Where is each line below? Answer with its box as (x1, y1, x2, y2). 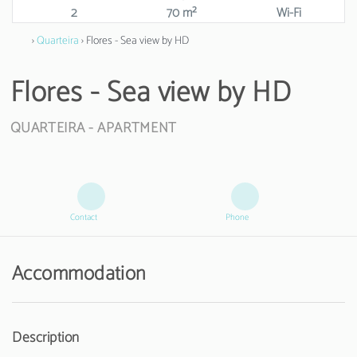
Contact (70, 210, 97, 225)
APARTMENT (97, 116, 177, 140)
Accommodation (12, 257, 147, 291)
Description (12, 325, 80, 350)
